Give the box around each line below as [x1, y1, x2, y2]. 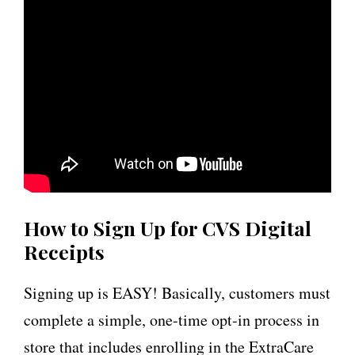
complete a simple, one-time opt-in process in [24, 308, 319, 330]
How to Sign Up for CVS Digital [24, 214, 311, 241]
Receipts [24, 238, 105, 265]
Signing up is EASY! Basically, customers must [24, 281, 330, 303]
